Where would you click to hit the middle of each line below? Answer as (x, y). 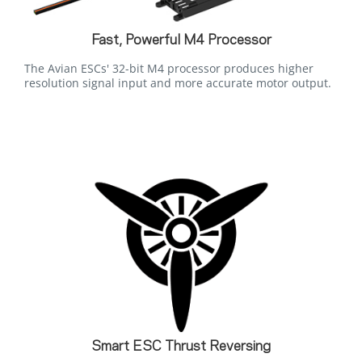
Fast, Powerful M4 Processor (181, 40)
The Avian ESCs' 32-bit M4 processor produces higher (169, 68)
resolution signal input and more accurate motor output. (178, 82)
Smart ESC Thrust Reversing (181, 346)
